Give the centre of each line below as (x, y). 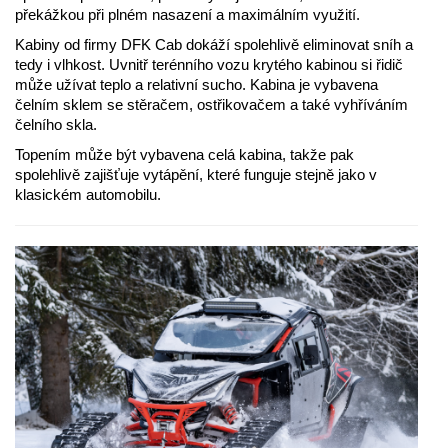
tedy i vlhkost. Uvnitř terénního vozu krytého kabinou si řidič (209, 64)
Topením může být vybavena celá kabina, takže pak (184, 154)
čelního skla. (56, 124)
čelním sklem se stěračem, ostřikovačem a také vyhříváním (211, 104)
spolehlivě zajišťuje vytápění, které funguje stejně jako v (196, 174)
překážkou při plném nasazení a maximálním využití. (187, 14)
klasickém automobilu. (88, 194)
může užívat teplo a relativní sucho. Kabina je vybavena (196, 84)
